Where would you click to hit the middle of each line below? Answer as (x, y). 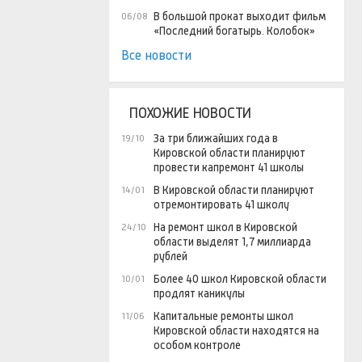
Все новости (156, 56)
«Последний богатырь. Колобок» (234, 31)
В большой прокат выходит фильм (240, 17)
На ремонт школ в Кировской (225, 227)
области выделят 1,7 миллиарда (232, 242)
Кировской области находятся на (236, 331)
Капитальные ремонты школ (223, 316)
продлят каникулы (199, 294)
